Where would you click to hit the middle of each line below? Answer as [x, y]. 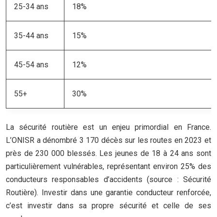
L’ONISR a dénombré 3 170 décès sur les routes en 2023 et [108, 140]
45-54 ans [31, 65]
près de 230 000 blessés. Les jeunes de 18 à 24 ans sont [108, 153]
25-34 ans [31, 7]
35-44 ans [31, 36]
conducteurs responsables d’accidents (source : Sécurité [108, 179]
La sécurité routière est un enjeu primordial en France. [108, 127]
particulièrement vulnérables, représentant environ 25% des [108, 166]
